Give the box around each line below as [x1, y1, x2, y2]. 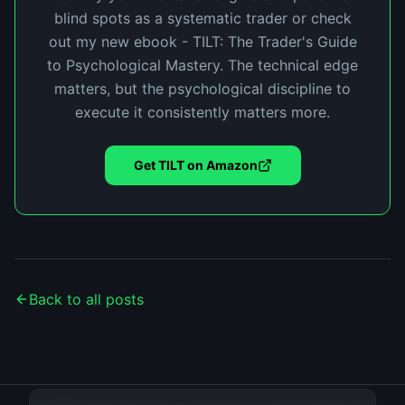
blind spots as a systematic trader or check [53, 9, 352, 27]
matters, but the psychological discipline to [54, 80, 351, 98]
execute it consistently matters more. [75, 103, 330, 121]
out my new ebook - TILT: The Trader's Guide [48, 33, 357, 51]
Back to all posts [29, 290, 144, 308]
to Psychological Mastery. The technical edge [47, 56, 358, 74]
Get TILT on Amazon [133, 157, 258, 173]
